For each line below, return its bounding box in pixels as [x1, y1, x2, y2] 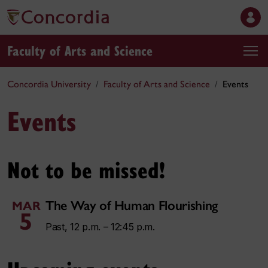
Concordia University [7, 78, 91, 90]
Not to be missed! [7, 154, 165, 185]
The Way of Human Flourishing [45, 197, 218, 214]
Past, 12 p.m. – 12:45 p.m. [45, 221, 155, 233]
